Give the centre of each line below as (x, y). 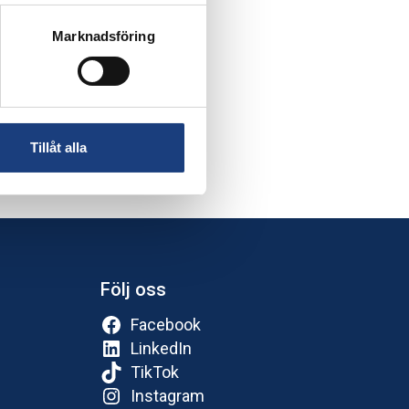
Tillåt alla (58, 147)
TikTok (155, 372)
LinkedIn (161, 349)
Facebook (166, 325)
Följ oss (133, 290)
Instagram (168, 396)
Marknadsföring (104, 36)
